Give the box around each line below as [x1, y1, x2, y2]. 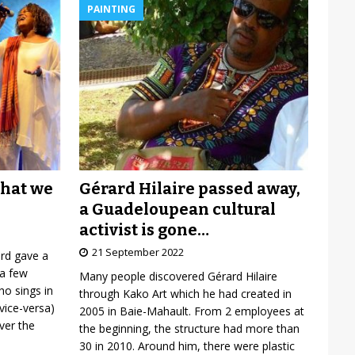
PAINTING [86, 2, 136, 16]
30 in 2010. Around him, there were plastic [78, 338, 295, 353]
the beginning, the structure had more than [78, 320, 300, 336]
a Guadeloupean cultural [78, 199, 276, 219]
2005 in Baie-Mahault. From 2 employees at [78, 303, 304, 319]
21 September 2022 [91, 244, 184, 259]
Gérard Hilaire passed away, [78, 178, 300, 198]
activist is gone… [78, 219, 209, 239]
